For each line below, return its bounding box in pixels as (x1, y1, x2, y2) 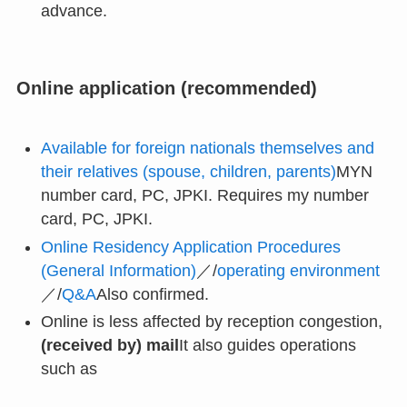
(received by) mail (40, 336, 179, 355)
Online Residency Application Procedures (40, 237, 341, 256)
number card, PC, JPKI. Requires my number (40, 186, 369, 205)
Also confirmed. (95, 284, 209, 303)
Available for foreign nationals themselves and (40, 139, 374, 158)
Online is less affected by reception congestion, (40, 313, 382, 332)
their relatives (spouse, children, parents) (40, 163, 336, 182)
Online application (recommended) (15, 77, 317, 98)
